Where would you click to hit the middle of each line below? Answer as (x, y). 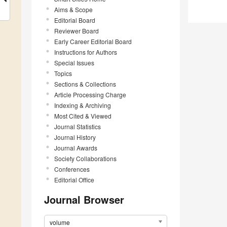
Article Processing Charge (90, 94)
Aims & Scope (73, 9)
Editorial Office (74, 179)
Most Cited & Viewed (83, 116)
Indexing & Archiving (83, 105)
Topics (63, 73)
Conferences (72, 169)
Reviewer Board (77, 30)
